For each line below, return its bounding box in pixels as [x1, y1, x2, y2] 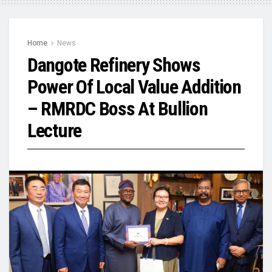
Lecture [27, 118, 82, 142]
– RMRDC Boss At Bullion [27, 97, 208, 120]
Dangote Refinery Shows [27, 53, 200, 76]
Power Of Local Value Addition [27, 75, 241, 98]
